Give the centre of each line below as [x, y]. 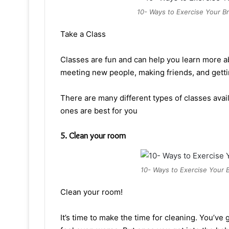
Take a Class [83, 34]
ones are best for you [99, 111]
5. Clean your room [93, 136]
